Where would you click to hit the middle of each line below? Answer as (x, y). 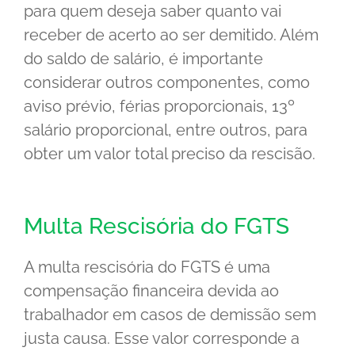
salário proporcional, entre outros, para (166, 130)
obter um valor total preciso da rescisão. (170, 153)
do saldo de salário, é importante (143, 58)
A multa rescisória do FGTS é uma (147, 267)
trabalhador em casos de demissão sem (170, 314)
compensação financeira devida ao (151, 290)
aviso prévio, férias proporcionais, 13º (159, 106)
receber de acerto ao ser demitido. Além (171, 34)
